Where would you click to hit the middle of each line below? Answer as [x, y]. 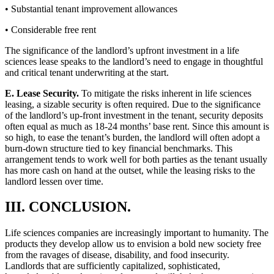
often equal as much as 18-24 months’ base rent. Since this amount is [137, 126]
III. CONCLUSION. [68, 207]
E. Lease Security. [42, 93]
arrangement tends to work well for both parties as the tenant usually [136, 159]
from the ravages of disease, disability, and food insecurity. [117, 255]
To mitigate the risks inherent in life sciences [165, 93]
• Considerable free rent [50, 29]
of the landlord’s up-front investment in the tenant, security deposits [134, 115]
